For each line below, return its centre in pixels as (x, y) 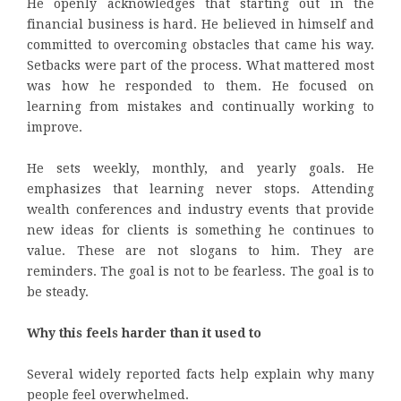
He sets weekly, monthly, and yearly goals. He (200, 168)
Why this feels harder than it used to (144, 333)
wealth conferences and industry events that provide (200, 209)
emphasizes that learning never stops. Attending (200, 188)
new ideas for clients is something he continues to (200, 230)
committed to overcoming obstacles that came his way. (200, 44)
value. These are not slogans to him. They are (200, 250)
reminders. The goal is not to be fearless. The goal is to (200, 271)
